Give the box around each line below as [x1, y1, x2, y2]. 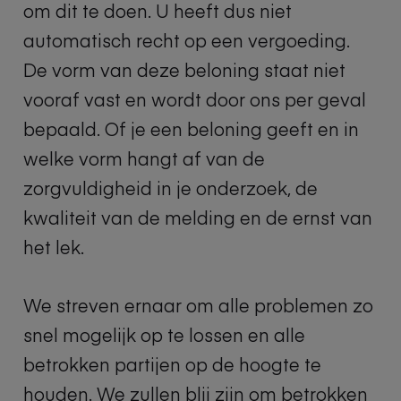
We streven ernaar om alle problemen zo [23, 292, 373, 317]
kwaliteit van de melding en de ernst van [23, 204, 372, 229]
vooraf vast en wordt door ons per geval [23, 86, 366, 111]
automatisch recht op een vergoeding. [23, 27, 350, 52]
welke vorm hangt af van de [23, 145, 265, 170]
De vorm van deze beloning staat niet [23, 56, 346, 81]
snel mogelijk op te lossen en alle [23, 321, 305, 346]
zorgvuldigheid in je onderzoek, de [23, 175, 318, 200]
